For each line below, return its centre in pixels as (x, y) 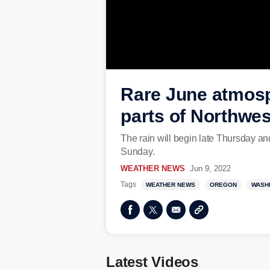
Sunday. (138, 152)
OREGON (223, 185)
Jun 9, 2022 (210, 168)
